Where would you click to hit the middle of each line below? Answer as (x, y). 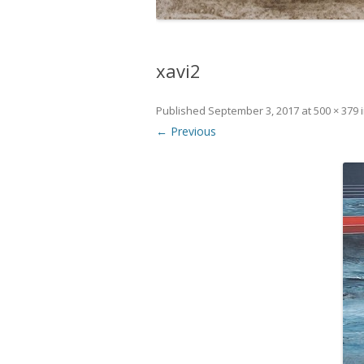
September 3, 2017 (253, 110)
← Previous (186, 131)
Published (182, 110)
